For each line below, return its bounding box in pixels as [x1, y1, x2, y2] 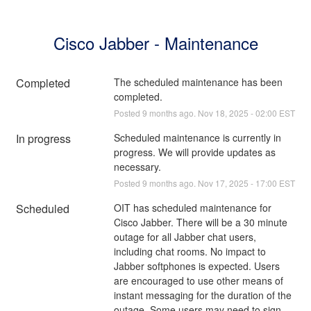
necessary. [113, 159, 161, 174]
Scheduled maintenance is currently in [113, 130, 281, 144]
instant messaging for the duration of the [113, 287, 292, 302]
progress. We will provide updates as [113, 144, 276, 159]
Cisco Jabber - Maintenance [53, 30, 258, 55]
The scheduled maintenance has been [113, 74, 283, 89]
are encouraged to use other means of [113, 273, 283, 287]
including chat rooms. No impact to [113, 244, 266, 258]
